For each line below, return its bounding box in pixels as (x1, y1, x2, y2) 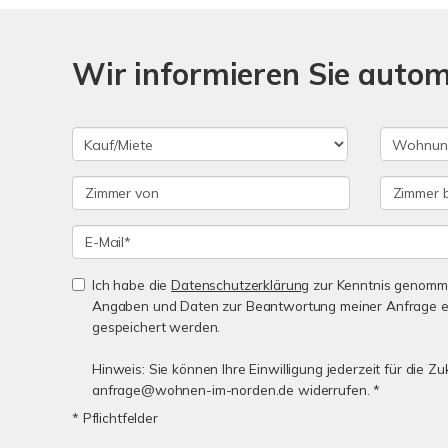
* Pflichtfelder (72, 409, 158, 426)
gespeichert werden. (92, 318, 221, 335)
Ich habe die (92, 276, 172, 293)
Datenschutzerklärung (171, 276, 310, 293)
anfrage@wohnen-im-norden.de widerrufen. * (92, 381, 381, 398)
